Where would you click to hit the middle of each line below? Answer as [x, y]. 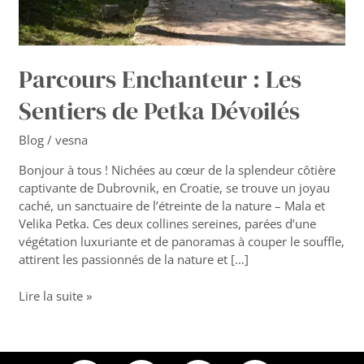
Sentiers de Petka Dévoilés [160, 111]
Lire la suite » [56, 295]
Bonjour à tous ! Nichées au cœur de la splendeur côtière [178, 170]
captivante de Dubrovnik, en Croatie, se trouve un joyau [175, 188]
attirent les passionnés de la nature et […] [134, 260]
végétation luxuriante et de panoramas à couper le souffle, [182, 242]
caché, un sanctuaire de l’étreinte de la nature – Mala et [172, 206]
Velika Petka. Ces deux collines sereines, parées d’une [168, 224]
